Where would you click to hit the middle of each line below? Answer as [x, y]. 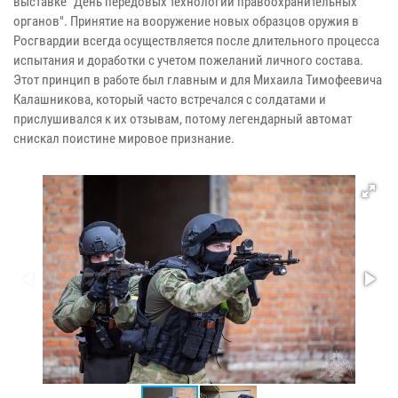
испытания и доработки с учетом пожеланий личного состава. [188, 60]
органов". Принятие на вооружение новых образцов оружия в [186, 21]
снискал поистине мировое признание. [124, 138]
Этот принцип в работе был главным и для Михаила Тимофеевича [198, 80]
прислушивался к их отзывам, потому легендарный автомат [183, 119]
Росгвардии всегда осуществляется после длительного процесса [196, 40]
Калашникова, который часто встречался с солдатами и [170, 99]
